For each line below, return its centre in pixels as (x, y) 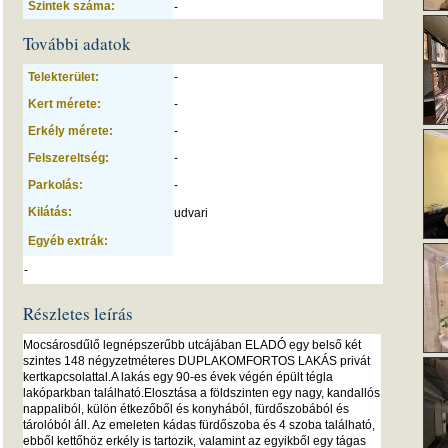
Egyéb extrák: (68, 241)
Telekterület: (63, 77)
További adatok (77, 43)
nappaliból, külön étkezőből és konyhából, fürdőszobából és (186, 409)
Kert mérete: (64, 104)
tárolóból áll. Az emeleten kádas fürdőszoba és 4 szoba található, (199, 425)
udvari (191, 213)
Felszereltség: (68, 158)
